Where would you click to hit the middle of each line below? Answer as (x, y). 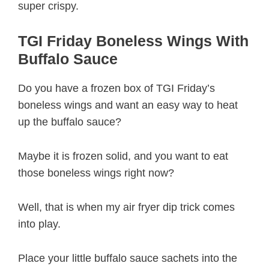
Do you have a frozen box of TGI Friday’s (116, 89)
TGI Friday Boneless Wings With (133, 41)
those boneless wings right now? (96, 173)
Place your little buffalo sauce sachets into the (128, 258)
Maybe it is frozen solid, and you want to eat (123, 156)
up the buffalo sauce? (70, 122)
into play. (39, 224)
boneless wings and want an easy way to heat (128, 105)
